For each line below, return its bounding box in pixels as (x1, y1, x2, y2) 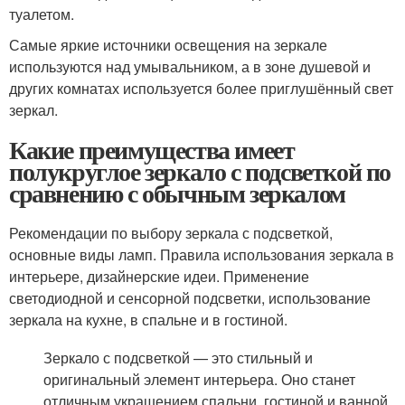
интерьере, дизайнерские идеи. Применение (9, 266, 309, 287)
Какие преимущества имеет (9, 131, 295, 168)
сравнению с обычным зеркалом (9, 174, 345, 212)
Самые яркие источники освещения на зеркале (9, 34, 327, 55)
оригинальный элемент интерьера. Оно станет (43, 369, 356, 390)
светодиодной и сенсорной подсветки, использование (9, 287, 371, 308)
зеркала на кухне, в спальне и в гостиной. (9, 309, 287, 330)
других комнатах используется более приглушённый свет (9, 78, 393, 99)
